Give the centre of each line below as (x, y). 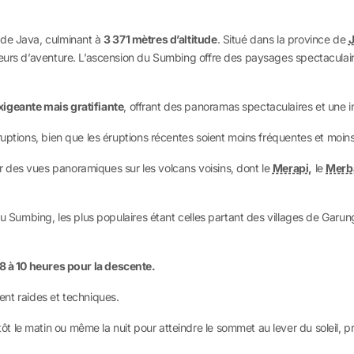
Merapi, (292, 168)
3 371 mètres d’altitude (160, 39)
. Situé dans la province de (282, 39)
